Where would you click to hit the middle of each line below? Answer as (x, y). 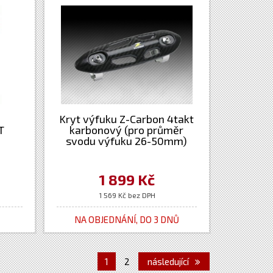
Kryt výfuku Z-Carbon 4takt (127, 119)
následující (169, 261)
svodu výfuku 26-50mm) (127, 141)
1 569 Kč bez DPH (127, 195)
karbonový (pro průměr (127, 130)
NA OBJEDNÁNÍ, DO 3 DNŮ (127, 219)
